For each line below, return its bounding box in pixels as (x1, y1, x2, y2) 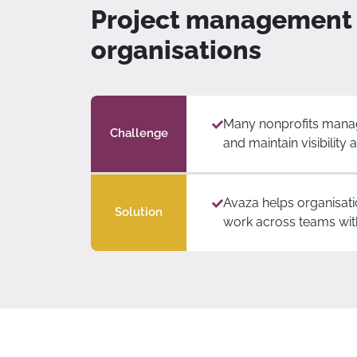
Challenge (109, 126, 168, 141)
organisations (91, 34, 261, 65)
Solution (115, 205, 163, 220)
